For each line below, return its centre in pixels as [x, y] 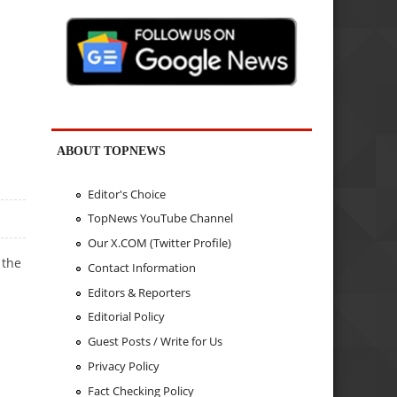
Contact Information [141, 267]
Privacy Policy [123, 366]
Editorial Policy [126, 317]
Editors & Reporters [139, 292]
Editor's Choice [126, 194]
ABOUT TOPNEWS [112, 151]
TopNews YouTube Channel [160, 218]
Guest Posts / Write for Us [155, 342]
